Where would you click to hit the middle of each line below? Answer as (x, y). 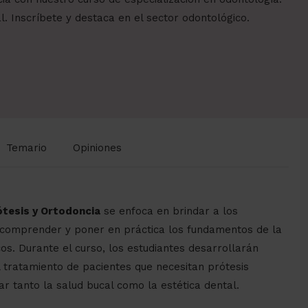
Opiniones (97, 148)
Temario (26, 148)
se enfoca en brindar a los (169, 211)
